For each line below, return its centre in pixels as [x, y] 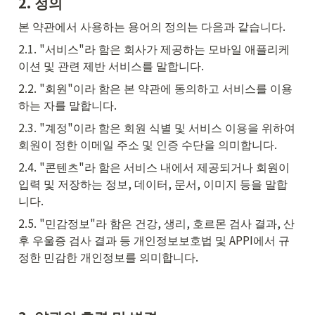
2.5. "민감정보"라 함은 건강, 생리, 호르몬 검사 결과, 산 [156, 223]
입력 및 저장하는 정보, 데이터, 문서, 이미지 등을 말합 [153, 183]
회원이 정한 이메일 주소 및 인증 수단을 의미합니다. [148, 144]
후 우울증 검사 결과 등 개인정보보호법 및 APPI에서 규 [154, 239]
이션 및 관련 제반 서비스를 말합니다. [111, 65]
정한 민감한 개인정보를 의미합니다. [108, 256]
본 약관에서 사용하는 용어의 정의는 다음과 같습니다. [152, 26]
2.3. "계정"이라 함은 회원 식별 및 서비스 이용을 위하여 [157, 127]
